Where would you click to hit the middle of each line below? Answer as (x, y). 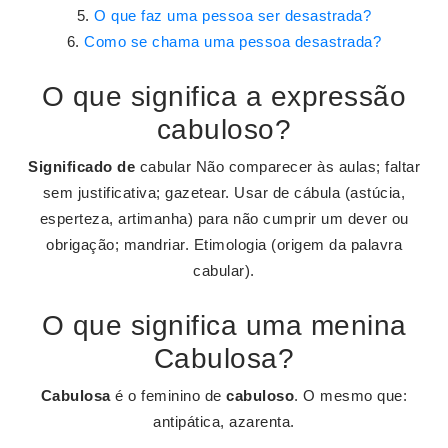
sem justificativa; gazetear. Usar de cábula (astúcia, (224, 192)
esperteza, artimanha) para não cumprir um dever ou (224, 218)
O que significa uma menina (224, 325)
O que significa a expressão (224, 96)
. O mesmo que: (351, 395)
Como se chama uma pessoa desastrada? (233, 41)
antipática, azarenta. (224, 421)
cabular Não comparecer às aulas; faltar (277, 166)
